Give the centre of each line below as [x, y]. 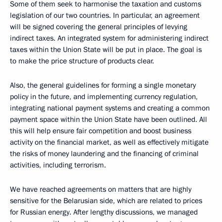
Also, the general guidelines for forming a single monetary [103, 85]
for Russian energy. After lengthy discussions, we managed [104, 212]
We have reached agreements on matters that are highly [101, 189]
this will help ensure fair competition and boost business [101, 131]
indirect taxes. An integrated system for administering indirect [109, 38]
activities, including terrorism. [58, 165]
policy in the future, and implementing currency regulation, [104, 97]
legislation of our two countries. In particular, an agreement [105, 15]
